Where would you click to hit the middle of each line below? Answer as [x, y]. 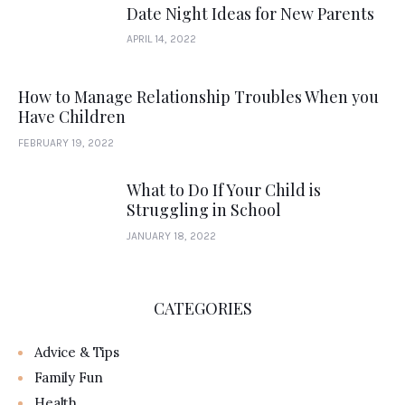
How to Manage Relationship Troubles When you [198, 97]
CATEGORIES [202, 309]
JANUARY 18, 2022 [171, 235]
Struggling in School [204, 210]
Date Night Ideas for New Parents [250, 14]
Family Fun [69, 378]
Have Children [72, 117]
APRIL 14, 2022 [161, 39]
